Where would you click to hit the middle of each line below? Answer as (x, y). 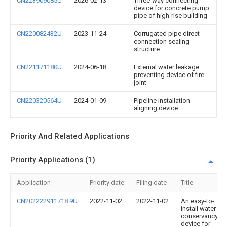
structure (147, 49)
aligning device (156, 108)
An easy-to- (198, 201)
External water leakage (166, 67)
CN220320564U (39, 101)
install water (198, 209)
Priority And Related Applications (70, 136)
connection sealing (162, 41)
